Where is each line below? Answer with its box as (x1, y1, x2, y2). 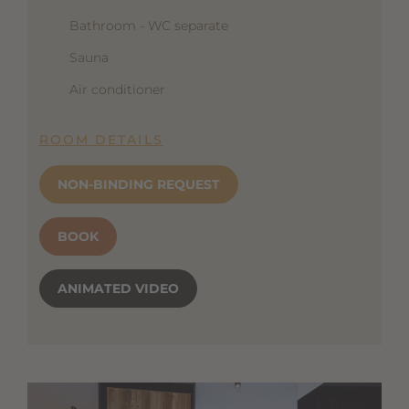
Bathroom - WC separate (68, 16, 228, 34)
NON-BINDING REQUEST (57, 175, 220, 193)
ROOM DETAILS (38, 131, 163, 148)
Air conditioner (68, 80, 165, 98)
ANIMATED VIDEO (57, 279, 179, 297)
